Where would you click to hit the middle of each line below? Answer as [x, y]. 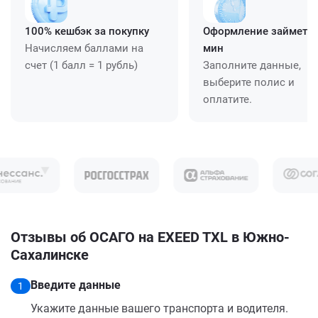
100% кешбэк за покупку [87, 31]
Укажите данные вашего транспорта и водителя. [159, 308]
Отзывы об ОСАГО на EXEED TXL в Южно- [150, 237]
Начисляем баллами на [84, 48]
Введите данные [76, 285]
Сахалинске [50, 254]
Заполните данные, [252, 65]
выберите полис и [249, 82]
